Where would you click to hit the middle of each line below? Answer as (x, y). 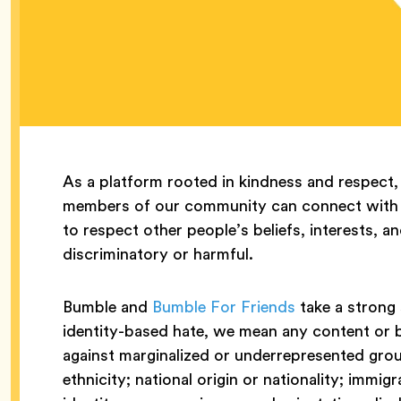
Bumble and (107, 307)
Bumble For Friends (224, 307)
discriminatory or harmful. (160, 254)
